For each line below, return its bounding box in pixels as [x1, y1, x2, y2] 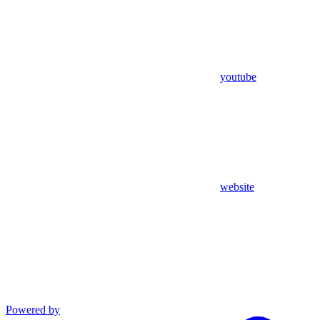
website [220, 180, 254, 193]
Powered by [6, 303, 60, 316]
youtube [220, 70, 256, 83]
